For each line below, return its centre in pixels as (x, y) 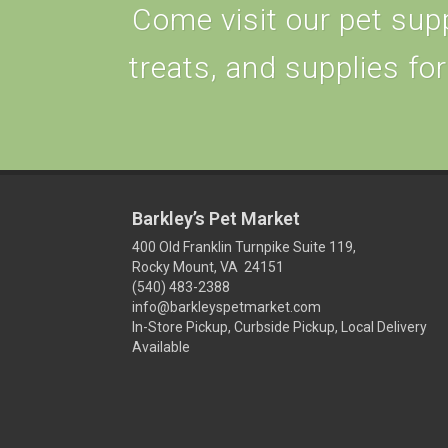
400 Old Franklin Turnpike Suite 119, (244, 246)
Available (161, 346)
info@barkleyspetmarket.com (226, 306)
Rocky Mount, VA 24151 (208, 266)
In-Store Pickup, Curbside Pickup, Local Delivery (279, 326)
